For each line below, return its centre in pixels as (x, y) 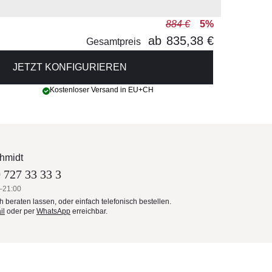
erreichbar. (89, 211)
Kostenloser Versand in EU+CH (102, 90)
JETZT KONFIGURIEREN (70, 67)
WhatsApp (53, 211)
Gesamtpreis (114, 42)
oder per (21, 211)
